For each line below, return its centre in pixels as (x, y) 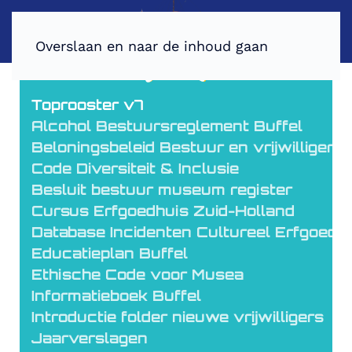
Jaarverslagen (90, 338)
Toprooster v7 (88, 104)
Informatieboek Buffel (116, 295)
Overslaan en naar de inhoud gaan (152, 46)
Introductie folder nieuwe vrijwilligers (178, 317)
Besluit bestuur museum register (162, 189)
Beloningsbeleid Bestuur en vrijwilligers (187, 147)
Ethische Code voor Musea (137, 274)
